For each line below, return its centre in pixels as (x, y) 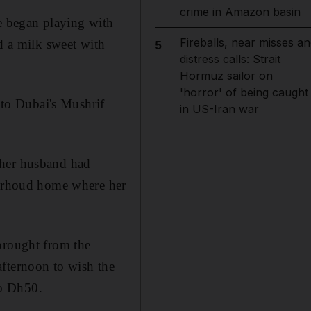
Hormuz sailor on (226, 76)
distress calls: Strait (230, 59)
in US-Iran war (219, 109)
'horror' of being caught (244, 92)
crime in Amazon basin (240, 12)
